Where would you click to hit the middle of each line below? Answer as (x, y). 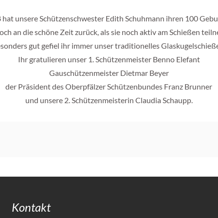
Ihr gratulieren (43, 59)
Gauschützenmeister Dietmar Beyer (109, 73)
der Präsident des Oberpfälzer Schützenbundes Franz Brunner (109, 86)
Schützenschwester (72, 18)
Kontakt (31, 207)
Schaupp (177, 100)
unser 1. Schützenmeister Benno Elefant (134, 59)
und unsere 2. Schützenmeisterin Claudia (94, 100)
